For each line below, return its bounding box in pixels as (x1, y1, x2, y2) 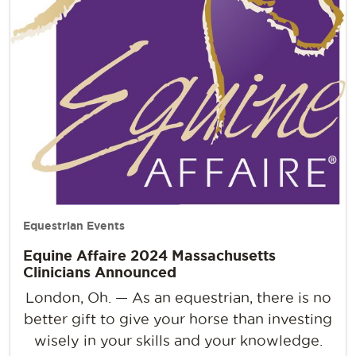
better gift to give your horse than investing (24, 311, 332, 327)
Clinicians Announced (23, 264, 176, 281)
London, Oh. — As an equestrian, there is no (25, 290, 331, 306)
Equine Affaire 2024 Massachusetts (23, 247, 276, 264)
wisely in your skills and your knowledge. (33, 333, 323, 349)
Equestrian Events (23, 219, 125, 233)
